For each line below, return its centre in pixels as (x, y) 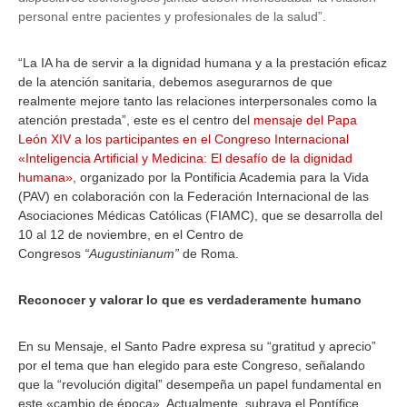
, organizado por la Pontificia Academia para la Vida (221, 177)
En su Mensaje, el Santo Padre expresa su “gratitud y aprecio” (197, 346)
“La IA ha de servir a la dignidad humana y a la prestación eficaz (203, 63)
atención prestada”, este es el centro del (136, 120)
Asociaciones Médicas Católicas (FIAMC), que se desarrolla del (200, 215)
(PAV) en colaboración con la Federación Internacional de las (194, 196)
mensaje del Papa (305, 120)
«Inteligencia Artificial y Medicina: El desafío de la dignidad (185, 158)
